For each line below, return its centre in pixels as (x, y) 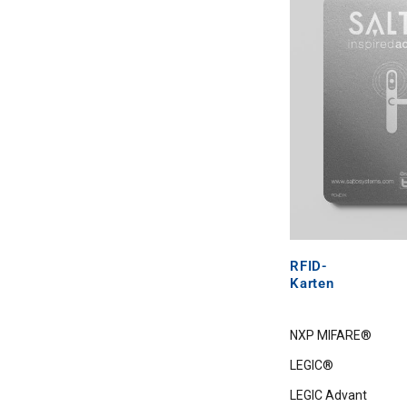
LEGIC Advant (329, 395)
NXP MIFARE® (331, 335)
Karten (312, 283)
